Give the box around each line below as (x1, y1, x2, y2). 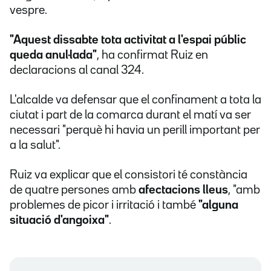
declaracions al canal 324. (10, 65, 144, 76)
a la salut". (10, 140, 60, 151)
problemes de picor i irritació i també (10, 200, 198, 211)
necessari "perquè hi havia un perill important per (10, 125, 260, 136)
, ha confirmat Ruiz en (97, 50, 208, 61)
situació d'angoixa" (10, 215, 109, 226)
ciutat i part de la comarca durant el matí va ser (10, 109, 251, 121)
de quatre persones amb (10, 184, 139, 196)
